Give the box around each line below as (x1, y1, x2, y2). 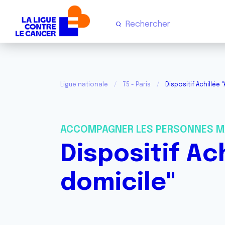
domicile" (60, 171, 176, 195)
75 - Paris (123, 82, 151, 88)
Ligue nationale (60, 82, 108, 88)
